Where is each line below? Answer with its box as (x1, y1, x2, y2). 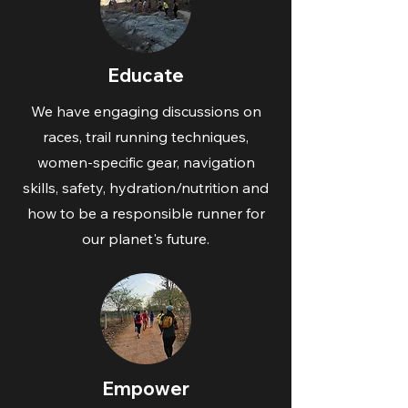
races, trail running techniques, (43, 127, 249, 146)
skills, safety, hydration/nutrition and (23, 178, 269, 197)
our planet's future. (82, 229, 209, 248)
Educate (107, 64, 184, 87)
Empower (102, 377, 189, 400)
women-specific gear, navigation (36, 153, 255, 171)
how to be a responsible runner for (26, 204, 265, 222)
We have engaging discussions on (30, 102, 261, 120)
